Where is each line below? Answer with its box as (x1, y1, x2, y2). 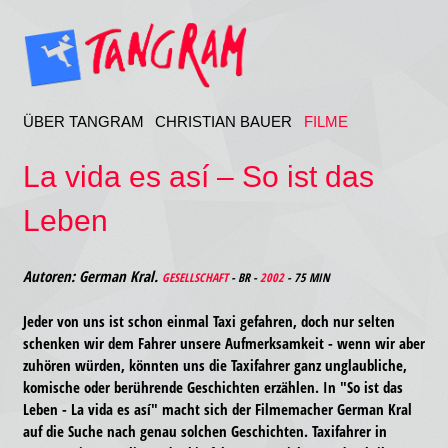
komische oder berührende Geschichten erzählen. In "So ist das (22, 377, 403, 397)
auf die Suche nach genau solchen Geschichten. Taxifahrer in (22, 421, 387, 441)
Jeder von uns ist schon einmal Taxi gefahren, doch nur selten (22, 311, 395, 331)
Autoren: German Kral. (22, 266, 162, 286)
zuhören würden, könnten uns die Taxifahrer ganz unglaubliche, (22, 355, 407, 375)
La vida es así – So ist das (22, 160, 374, 193)
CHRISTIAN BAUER (155, 113, 292, 130)
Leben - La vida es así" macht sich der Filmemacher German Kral (22, 399, 412, 419)
